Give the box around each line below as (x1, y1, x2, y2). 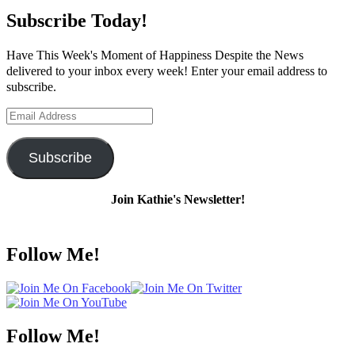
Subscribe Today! (6, 10, 147, 31)
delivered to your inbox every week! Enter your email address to (6, 63, 327, 78)
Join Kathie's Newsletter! (110, 192, 245, 206)
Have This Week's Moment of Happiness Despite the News (6, 48, 303, 62)
